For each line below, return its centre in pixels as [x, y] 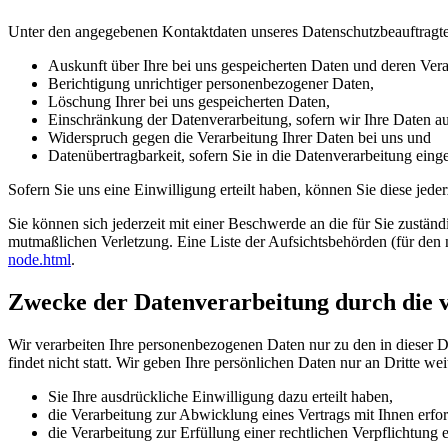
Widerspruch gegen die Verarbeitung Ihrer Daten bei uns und [239, 137]
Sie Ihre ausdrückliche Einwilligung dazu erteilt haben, [220, 396]
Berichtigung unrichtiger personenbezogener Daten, [211, 83]
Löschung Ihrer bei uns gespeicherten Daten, [189, 101]
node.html [39, 259]
